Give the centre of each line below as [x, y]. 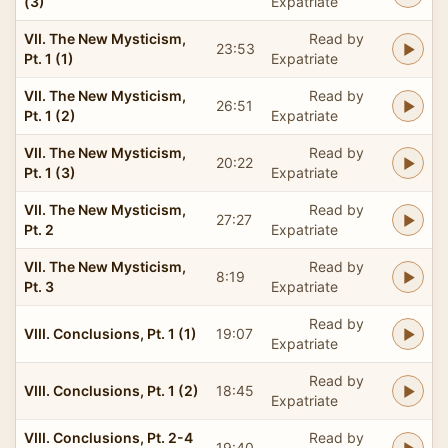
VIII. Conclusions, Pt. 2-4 [108, 437]
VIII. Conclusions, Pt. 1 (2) [111, 390]
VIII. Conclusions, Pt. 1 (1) [110, 333]
